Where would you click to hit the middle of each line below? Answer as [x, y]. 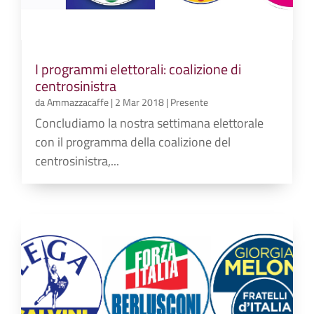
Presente [190, 102]
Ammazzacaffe [78, 102]
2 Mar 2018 [140, 102]
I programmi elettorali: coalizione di [138, 69]
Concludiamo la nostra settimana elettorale [150, 123]
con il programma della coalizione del [133, 142]
